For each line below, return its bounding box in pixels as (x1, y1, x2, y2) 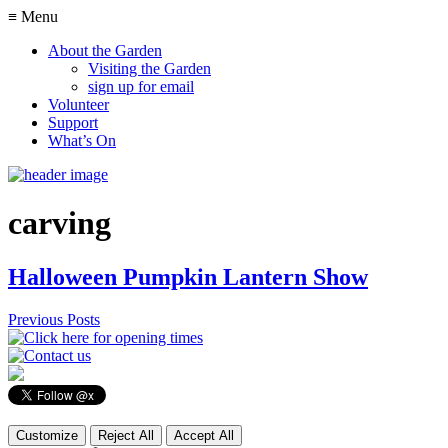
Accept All (174, 427, 234, 443)
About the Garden (48, 42, 162, 59)
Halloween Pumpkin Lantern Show (8, 263, 368, 290)
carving (8, 205, 111, 242)
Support (48, 114, 98, 131)
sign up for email (88, 78, 194, 95)
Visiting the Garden (88, 60, 211, 77)
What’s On (48, 132, 116, 149)
